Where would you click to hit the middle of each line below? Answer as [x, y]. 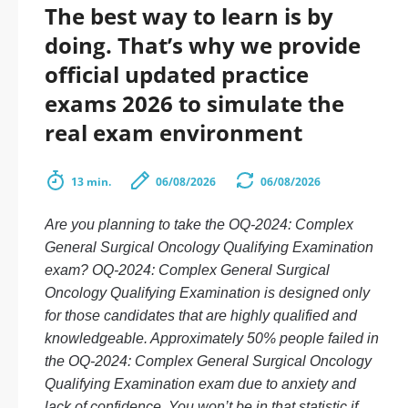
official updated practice [177, 74]
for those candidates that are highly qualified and [201, 316]
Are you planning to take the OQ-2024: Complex [199, 224]
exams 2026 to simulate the [194, 103]
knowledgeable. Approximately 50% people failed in [212, 338]
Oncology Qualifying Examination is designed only [207, 293]
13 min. [91, 182]
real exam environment [173, 133]
